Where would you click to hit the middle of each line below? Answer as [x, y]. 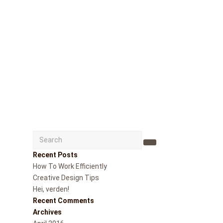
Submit [160, 147]
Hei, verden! [51, 189]
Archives [48, 212]
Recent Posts [56, 155]
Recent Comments [64, 201]
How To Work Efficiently [70, 166]
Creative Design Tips [66, 178]
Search [44, 136]
